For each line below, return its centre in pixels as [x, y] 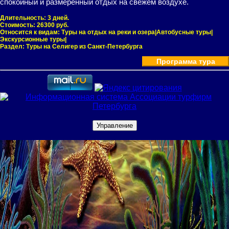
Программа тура [186, 61]
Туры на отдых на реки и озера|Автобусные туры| [137, 32]
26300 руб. [53, 25]
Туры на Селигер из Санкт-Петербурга [84, 47]
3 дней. [58, 18]
